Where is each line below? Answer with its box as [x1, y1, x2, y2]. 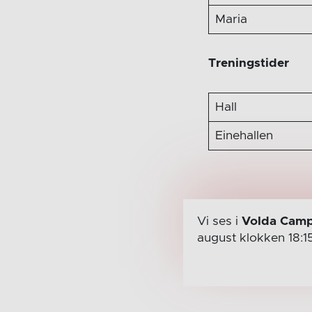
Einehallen [214, 129, 273, 142]
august [196, 231, 240, 244]
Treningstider [208, 56, 290, 70]
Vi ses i [196, 214, 242, 228]
